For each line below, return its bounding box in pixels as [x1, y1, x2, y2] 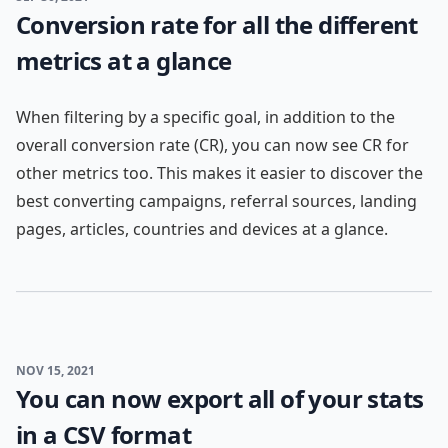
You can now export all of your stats [16, 382, 424, 415]
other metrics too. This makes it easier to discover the [16, 162, 423, 184]
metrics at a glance [16, 44, 232, 77]
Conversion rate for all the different [16, 8, 418, 41]
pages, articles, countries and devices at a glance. [16, 218, 388, 240]
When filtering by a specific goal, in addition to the [16, 106, 395, 128]
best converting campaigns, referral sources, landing [16, 190, 417, 212]
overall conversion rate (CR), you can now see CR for [16, 134, 409, 156]
